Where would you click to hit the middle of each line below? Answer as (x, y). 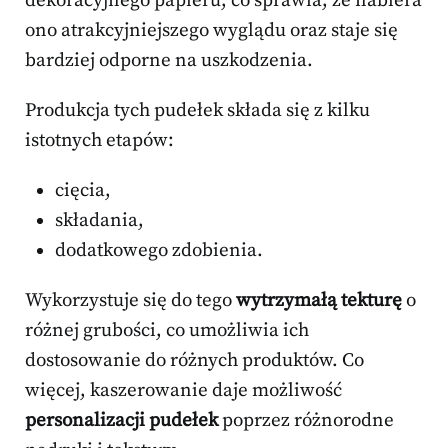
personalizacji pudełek (121, 421)
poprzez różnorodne (306, 421)
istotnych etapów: (99, 141)
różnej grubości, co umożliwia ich (167, 331)
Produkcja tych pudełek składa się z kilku (197, 111)
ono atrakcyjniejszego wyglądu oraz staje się (211, 31)
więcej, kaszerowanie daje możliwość (183, 391)
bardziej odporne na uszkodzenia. (169, 61)
